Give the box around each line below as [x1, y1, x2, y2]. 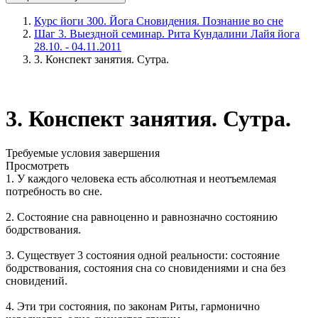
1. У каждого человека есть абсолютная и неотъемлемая [6, 172, 276, 185]
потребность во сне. [6, 185, 102, 198]
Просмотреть [6, 160, 69, 172]
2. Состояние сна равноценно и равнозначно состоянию [6, 211, 278, 224]
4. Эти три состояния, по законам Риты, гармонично [6, 300, 260, 313]
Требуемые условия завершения [6, 147, 160, 160]
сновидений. [6, 275, 67, 287]
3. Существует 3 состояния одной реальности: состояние [6, 249, 280, 262]
